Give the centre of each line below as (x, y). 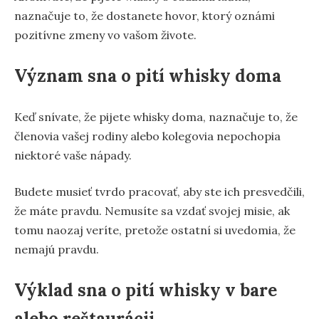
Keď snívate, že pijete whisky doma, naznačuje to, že (156, 116)
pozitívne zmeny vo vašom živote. (105, 35)
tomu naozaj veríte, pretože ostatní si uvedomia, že (155, 230)
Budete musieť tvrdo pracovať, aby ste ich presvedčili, (159, 191)
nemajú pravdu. (57, 249)
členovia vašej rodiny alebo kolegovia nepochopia (147, 136)
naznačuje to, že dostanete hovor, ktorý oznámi (145, 15)
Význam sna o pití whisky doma (148, 75)
